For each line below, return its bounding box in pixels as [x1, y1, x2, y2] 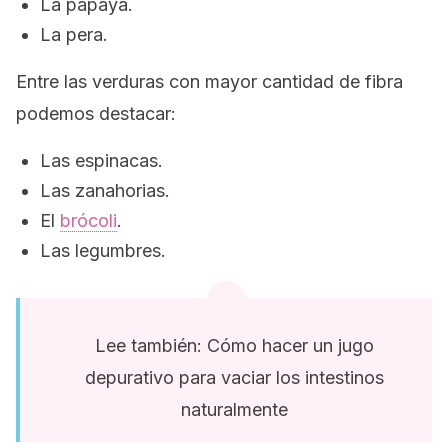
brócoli [60, 210, 117, 231]
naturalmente [180, 399, 288, 420]
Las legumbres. [40, 240, 166, 261]
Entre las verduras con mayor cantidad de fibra [16, 71, 403, 92]
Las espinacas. [40, 150, 163, 171]
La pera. [40, 24, 108, 45]
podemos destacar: [16, 103, 176, 124]
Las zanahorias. [40, 180, 170, 201]
